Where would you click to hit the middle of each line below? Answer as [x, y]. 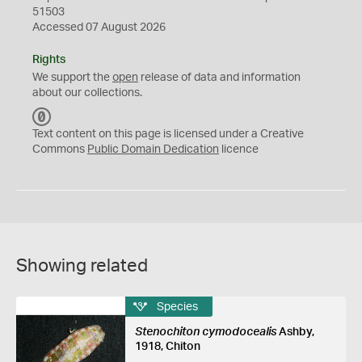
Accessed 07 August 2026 [99, 27]
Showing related [82, 266]
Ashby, [295, 332]
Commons [60, 149]
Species [177, 307]
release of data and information [219, 78]
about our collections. [87, 93]
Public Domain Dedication [153, 149]
